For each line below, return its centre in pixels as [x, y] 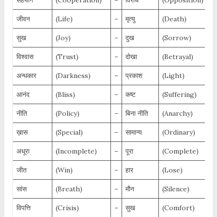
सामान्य [133, 132]
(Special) [69, 132]
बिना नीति [137, 114]
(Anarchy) [177, 114]
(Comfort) [178, 208]
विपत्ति [23, 208]
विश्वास [25, 57]
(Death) [174, 19]
